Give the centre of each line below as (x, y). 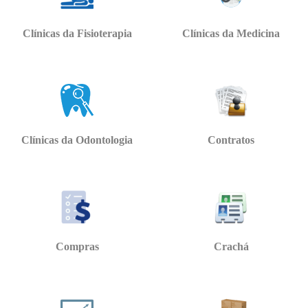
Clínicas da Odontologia (77, 140)
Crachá (231, 247)
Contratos (231, 140)
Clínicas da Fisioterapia (77, 34)
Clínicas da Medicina (231, 34)
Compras (77, 247)
